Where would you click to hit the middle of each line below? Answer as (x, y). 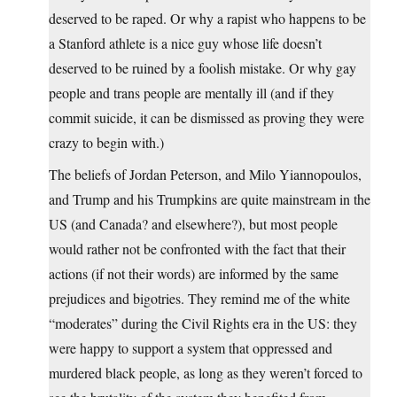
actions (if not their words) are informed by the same (194, 274)
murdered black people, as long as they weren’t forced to (206, 373)
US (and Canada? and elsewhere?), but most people (193, 224)
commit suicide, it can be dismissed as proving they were (206, 118)
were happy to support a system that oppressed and (191, 348)
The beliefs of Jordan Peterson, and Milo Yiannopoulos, (205, 175)
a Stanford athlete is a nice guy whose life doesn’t (185, 43)
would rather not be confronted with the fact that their (197, 249)
